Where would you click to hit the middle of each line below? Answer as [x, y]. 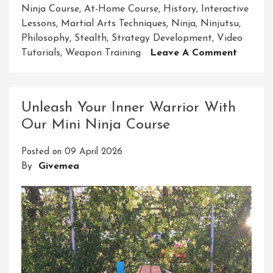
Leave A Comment [193, 53]
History [180, 9]
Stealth [90, 39]
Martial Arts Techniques [114, 24]
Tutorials [41, 53]
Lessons [39, 24]
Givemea [59, 167]
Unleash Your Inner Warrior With [129, 108]
